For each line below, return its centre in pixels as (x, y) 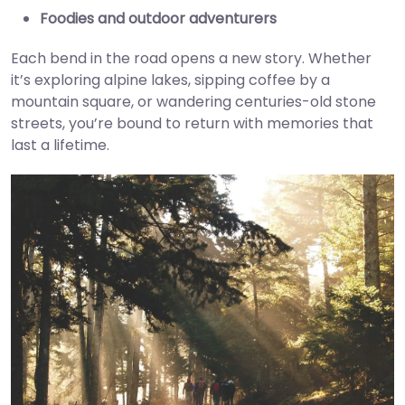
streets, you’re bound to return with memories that (192, 123)
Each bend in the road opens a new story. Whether (191, 58)
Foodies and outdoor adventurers (158, 18)
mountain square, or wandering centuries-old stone (193, 101)
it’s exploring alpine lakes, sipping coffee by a (170, 80)
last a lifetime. (60, 145)
